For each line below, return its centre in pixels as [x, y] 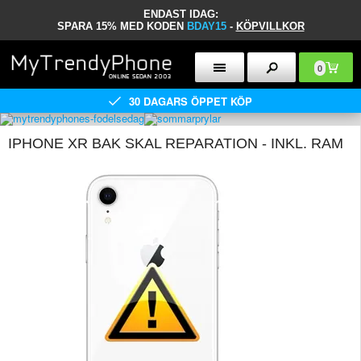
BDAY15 [208, 26]
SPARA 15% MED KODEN [122, 26]
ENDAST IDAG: [180, 14]
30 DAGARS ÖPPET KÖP [191, 101]
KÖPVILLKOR [270, 26]
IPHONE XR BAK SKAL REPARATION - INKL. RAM [176, 143]
